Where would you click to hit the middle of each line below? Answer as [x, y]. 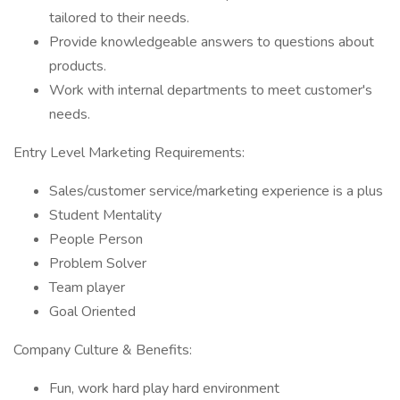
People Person [96, 239]
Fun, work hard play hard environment [164, 388]
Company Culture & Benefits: [103, 350]
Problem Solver [98, 263]
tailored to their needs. [119, 18]
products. [78, 66]
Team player [87, 287]
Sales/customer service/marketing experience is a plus [216, 191]
